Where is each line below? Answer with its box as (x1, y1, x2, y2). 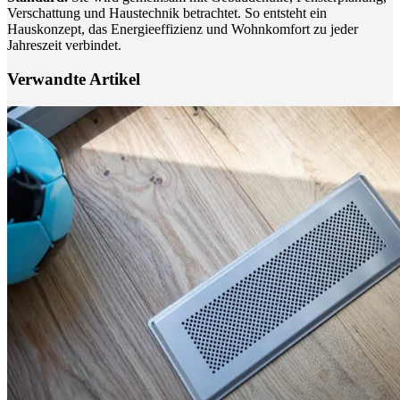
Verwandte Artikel (7, 70, 140, 89)
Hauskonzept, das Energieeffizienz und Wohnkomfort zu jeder (7, 21, 358, 37)
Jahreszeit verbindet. (7, 37, 121, 53)
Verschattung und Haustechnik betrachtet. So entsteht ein (7, 4, 327, 21)
